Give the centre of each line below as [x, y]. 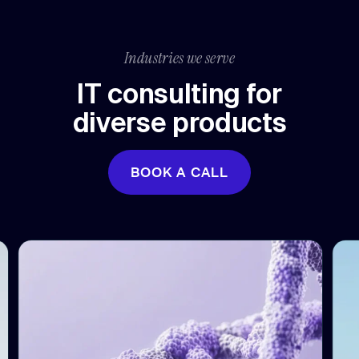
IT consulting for [179, 93]
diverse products [179, 122]
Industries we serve [179, 58]
